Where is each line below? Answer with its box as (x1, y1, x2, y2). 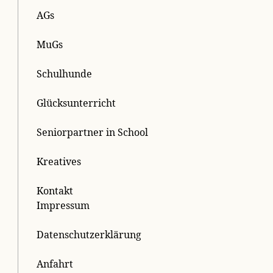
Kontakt (37, 183, 74, 197)
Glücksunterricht (37, 96, 116, 110)
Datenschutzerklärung (37, 227, 142, 241)
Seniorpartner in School (37, 125, 149, 139)
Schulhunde (37, 66, 93, 80)
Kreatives (37, 154, 82, 168)
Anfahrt (37, 257, 74, 271)
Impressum (37, 198, 90, 212)
